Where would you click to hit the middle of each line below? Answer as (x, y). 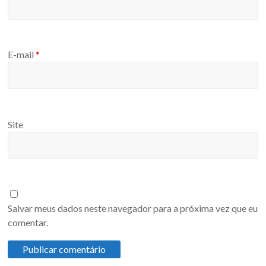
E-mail (22, 55)
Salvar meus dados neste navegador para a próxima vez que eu (133, 208)
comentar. (28, 223)
